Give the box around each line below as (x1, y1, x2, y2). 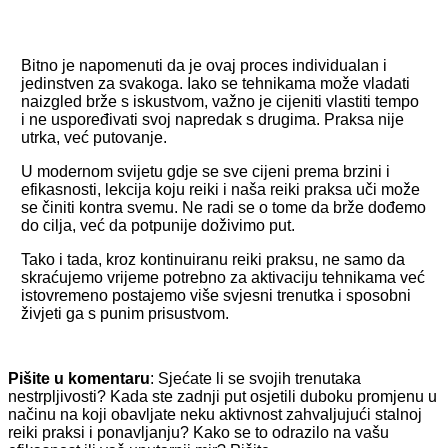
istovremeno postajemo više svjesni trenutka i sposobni (21, 286, 412, 304)
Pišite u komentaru (8, 369, 150, 387)
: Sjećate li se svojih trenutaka (150, 369, 361, 387)
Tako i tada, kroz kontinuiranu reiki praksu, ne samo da (21, 250, 406, 268)
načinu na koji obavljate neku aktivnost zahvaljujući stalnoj (8, 405, 422, 423)
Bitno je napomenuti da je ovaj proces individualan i (21, 56, 388, 74)
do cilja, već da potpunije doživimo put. (21, 216, 296, 234)
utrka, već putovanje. (21, 128, 168, 146)
